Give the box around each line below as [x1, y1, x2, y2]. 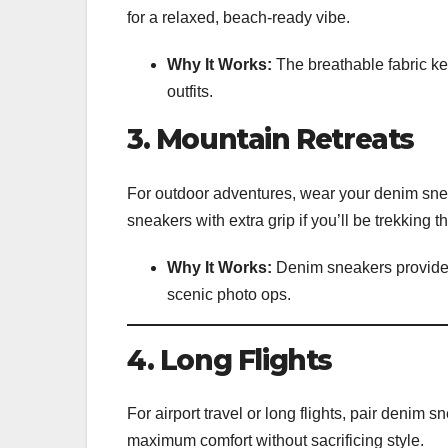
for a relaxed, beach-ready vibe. [127, 9, 350, 27]
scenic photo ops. [167, 285, 291, 303]
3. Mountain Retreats [127, 122, 414, 157]
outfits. [167, 83, 213, 101]
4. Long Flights [127, 342, 332, 377]
